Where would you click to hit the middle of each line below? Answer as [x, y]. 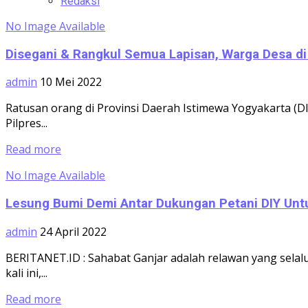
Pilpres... [26, 123]
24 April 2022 [73, 231]
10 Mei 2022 [71, 82]
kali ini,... [26, 273]
